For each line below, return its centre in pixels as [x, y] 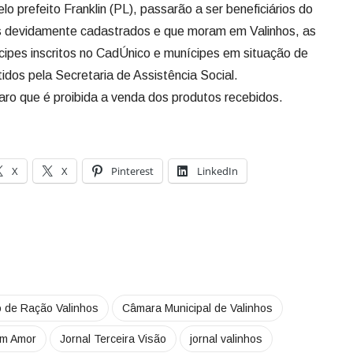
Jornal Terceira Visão [113, 339]
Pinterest [132, 171]
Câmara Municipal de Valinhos [197, 308]
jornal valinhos [226, 339]
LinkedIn [217, 171]
